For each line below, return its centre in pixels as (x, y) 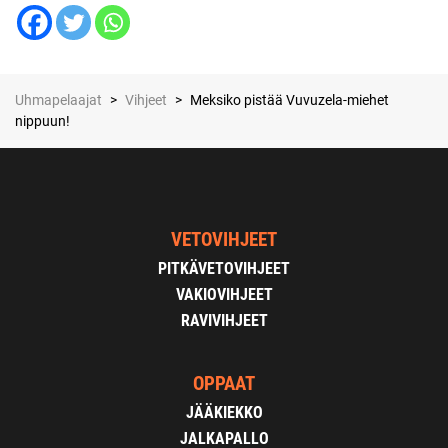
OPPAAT (224, 384)
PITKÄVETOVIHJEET (224, 269)
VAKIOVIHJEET (224, 294)
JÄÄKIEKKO (224, 413)
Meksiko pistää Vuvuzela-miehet (289, 100)
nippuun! (42, 121)
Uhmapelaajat (58, 100)
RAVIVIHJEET (224, 320)
